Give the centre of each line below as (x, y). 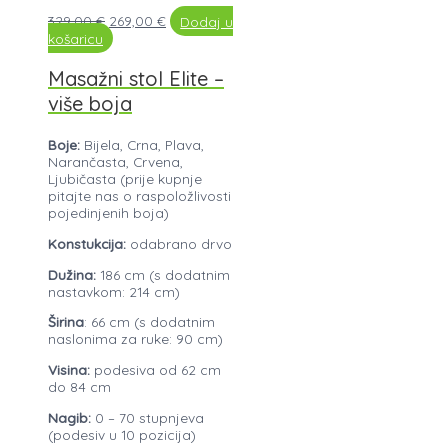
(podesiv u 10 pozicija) (122, 434)
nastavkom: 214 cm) (114, 291)
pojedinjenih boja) (108, 213)
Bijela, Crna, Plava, (142, 145)
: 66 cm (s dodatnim (149, 322)
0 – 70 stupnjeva (147, 417)
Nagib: (69, 417)
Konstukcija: (87, 244)
